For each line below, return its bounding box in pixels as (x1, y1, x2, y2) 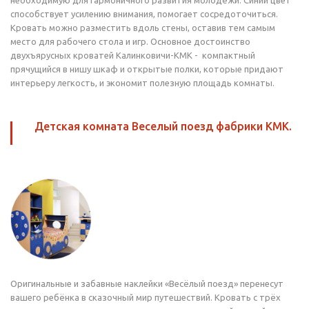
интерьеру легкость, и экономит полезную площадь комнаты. (10, 78, 275, 88)
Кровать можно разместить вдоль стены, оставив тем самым (10, 23, 275, 32)
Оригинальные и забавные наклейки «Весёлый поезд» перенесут (10, 279, 283, 288)
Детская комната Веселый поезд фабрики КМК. (34, 120, 292, 132)
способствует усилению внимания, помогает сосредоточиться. (10, 9, 278, 19)
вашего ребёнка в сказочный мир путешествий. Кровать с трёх (10, 292, 281, 302)
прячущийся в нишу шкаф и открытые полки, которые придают (10, 64, 283, 74)
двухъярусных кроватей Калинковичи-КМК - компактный (10, 50, 255, 60)
